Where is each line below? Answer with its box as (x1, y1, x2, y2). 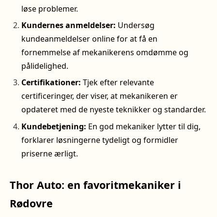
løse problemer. (21, 3, 78, 14)
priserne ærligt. (21, 148, 78, 159)
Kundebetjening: (21, 121, 86, 132)
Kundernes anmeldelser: (21, 19, 116, 31)
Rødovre (10, 196, 53, 210)
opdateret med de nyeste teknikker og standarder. (21, 104, 206, 115)
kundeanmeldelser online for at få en (21, 33, 157, 44)
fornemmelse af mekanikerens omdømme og (21, 46, 188, 58)
